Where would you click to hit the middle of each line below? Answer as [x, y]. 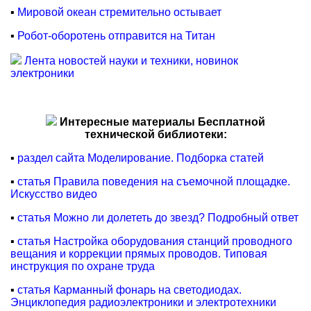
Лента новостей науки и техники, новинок [131, 61]
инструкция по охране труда [83, 266]
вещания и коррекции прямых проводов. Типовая [139, 254]
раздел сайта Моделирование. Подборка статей [141, 158]
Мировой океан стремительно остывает [119, 12]
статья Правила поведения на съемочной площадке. [154, 182]
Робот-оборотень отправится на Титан [116, 36]
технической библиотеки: [155, 134]
